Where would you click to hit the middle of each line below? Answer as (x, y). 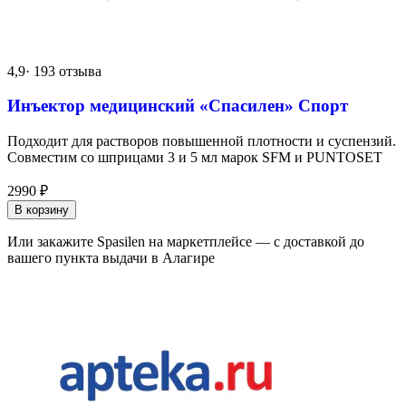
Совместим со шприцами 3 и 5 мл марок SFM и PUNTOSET (195, 157)
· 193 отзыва (63, 71)
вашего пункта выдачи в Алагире (111, 257)
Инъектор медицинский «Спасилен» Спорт (178, 106)
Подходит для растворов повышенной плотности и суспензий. (202, 140)
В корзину (42, 209)
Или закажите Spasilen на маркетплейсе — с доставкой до (186, 241)
